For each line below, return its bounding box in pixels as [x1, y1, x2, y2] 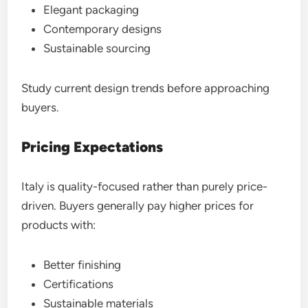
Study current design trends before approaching [21, 81, 270, 95]
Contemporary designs [43, 22, 162, 36]
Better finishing [43, 258, 122, 272]
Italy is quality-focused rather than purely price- [21, 179, 268, 193]
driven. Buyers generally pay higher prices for [21, 199, 254, 212]
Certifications [43, 277, 114, 291]
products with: [21, 218, 96, 232]
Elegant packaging [43, 3, 140, 16]
